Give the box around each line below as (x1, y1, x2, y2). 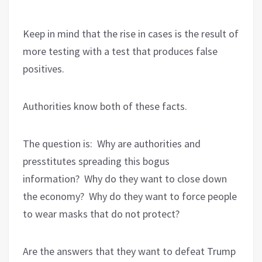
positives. (23, 61, 67, 75)
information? (23, 171, 80, 185)
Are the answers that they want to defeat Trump (23, 244, 236, 258)
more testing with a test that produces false (23, 44, 218, 58)
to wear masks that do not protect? (23, 206, 180, 220)
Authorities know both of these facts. (23, 99, 187, 113)
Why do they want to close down (84, 171, 227, 185)
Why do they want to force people (89, 189, 237, 203)
